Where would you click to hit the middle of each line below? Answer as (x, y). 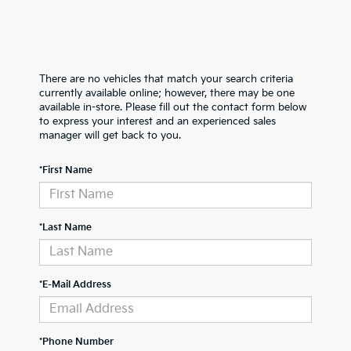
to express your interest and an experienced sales (157, 121)
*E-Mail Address (75, 284)
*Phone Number (76, 342)
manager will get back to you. (110, 135)
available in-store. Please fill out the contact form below (173, 107)
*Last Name (65, 227)
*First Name (66, 170)
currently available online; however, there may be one (167, 93)
